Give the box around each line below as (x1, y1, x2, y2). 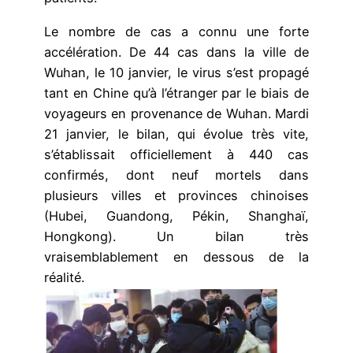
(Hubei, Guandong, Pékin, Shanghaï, (44, 207, 309, 224)
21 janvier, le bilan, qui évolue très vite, (44, 125, 309, 142)
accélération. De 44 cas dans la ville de (44, 43, 309, 60)
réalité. (44, 269, 84, 285)
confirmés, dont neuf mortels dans (44, 166, 309, 183)
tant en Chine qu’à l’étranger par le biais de (44, 84, 309, 101)
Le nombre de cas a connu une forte (44, 23, 309, 39)
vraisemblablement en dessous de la (44, 248, 309, 265)
